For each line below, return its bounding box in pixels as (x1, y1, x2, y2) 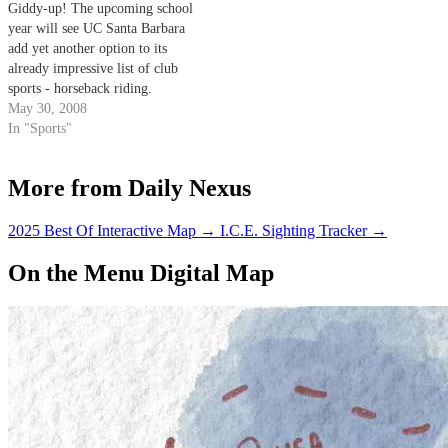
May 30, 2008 (8, 100, 87, 116)
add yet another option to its (8, 40, 167, 56)
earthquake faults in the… (214, 4, 360, 20)
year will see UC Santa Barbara (8, 20, 185, 36)
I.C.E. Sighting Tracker (220, 221, 367, 239)
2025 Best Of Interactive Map (8, 221, 196, 239)
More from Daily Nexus (8, 174, 251, 201)
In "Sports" (8, 120, 72, 136)
